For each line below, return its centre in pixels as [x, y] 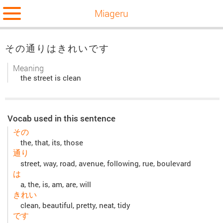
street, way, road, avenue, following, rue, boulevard [106, 164]
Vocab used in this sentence [61, 118]
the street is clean [51, 78]
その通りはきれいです [57, 48]
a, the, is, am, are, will [56, 185]
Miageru [111, 13]
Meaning [28, 68]
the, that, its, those [52, 143]
